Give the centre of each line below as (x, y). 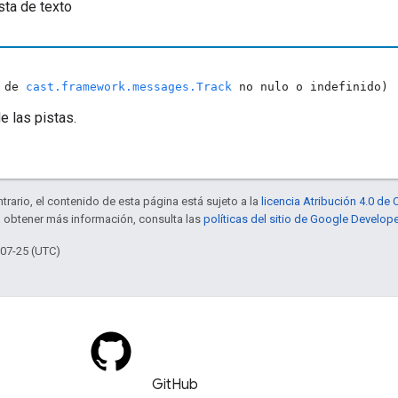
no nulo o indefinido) (310, 86)
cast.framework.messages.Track (129, 86)
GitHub (175, 385)
